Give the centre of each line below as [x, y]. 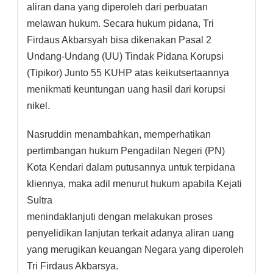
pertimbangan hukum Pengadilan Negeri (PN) [126, 151]
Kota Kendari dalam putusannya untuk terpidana [131, 167]
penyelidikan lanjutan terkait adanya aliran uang [130, 233]
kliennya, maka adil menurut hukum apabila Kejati [134, 183]
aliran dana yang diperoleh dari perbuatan [117, 7]
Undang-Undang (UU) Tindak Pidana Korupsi [125, 56]
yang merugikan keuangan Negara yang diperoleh [135, 249]
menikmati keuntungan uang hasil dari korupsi [126, 89]
